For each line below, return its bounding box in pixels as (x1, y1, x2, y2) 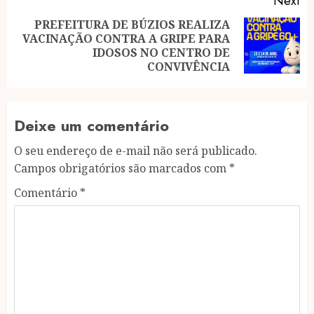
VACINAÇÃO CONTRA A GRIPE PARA (22, 30, 230, 46)
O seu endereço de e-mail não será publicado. (14, 142, 257, 158)
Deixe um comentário (14, 114, 169, 137)
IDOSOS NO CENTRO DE (93, 44, 230, 60)
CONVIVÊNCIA (147, 58, 230, 74)
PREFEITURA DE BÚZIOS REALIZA (34, 16, 230, 32)
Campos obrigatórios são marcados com (14, 160, 229, 176)
